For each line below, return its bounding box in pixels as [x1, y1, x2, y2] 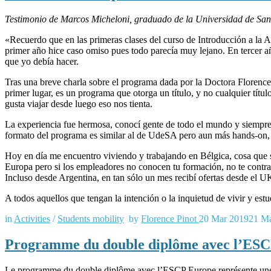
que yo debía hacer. [5, 56, 79, 67]
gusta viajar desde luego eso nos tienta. [5, 99, 152, 109]
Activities [14, 214, 50, 224]
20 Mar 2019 [199, 214, 249, 224]
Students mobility [57, 214, 124, 224]
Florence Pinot [141, 214, 199, 224]
